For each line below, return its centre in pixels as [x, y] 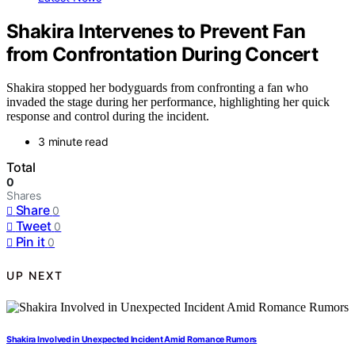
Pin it [30, 242]
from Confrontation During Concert [162, 54]
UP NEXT [35, 275]
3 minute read [73, 142]
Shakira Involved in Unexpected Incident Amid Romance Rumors [132, 340]
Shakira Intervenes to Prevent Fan [156, 31]
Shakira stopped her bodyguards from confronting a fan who [157, 88]
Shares [24, 196]
